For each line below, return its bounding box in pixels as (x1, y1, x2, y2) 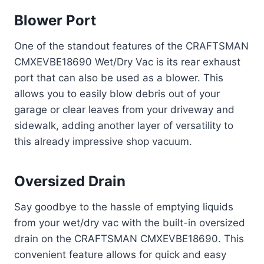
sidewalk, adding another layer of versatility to (14, 120, 233, 132)
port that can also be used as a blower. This (14, 72, 223, 84)
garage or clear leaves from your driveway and (14, 104, 235, 116)
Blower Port (14, 12, 96, 29)
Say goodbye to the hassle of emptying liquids (14, 201, 233, 213)
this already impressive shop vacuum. (14, 136, 192, 148)
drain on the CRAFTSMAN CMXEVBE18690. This (14, 233, 244, 245)
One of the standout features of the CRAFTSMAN (14, 40, 249, 52)
